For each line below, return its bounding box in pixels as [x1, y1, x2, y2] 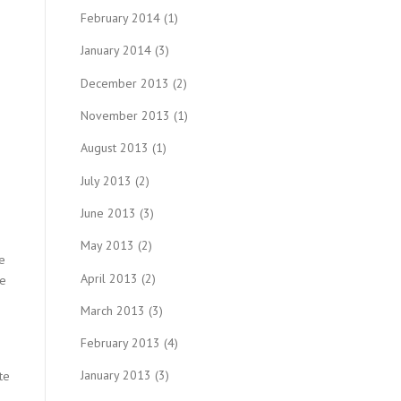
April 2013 [81, 269, 138, 286]
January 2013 [81, 367, 151, 384]
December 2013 [81, 74, 169, 91]
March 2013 [81, 302, 145, 319]
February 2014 [81, 10, 160, 27]
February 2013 [81, 335, 160, 352]
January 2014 [81, 42, 151, 59]
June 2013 [81, 204, 136, 221]
